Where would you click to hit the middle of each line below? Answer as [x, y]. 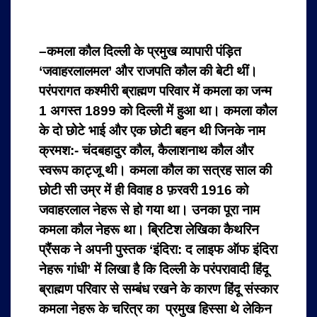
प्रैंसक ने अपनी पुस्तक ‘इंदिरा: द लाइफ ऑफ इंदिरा [158, 250]
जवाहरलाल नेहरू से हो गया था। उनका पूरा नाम [149, 210]
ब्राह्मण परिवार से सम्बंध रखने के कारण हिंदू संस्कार [158, 289]
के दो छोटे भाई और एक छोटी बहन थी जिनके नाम [152, 131]
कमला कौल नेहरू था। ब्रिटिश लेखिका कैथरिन [149, 230]
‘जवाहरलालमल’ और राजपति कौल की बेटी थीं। [150, 71]
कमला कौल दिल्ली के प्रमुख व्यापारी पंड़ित [144, 52]
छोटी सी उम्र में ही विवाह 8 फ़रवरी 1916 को [144, 190]
